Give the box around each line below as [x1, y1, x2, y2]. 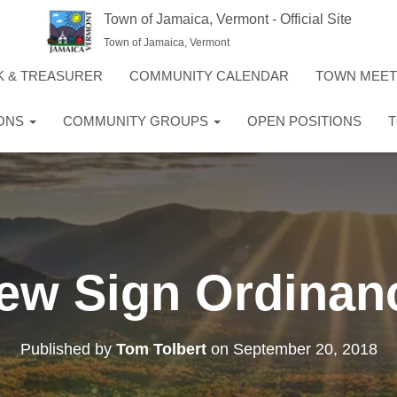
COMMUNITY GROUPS [63, 113, 212, 128]
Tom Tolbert [115, 339, 206, 358]
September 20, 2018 [232, 339, 378, 358]
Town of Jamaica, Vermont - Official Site [104, 11, 353, 27]
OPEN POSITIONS [247, 113, 362, 128]
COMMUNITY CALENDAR [129, 67, 289, 83]
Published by [19, 339, 116, 358]
